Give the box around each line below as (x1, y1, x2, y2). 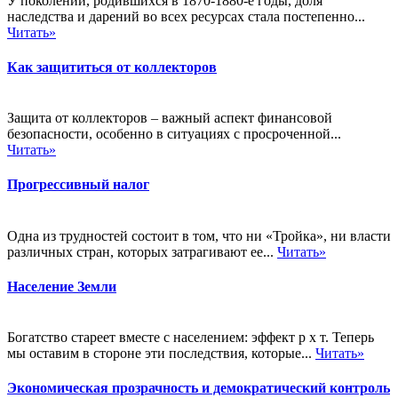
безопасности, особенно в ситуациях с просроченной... (7, 126, 341, 142)
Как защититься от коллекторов (7, 59, 217, 75)
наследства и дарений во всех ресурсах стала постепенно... (7, 8, 365, 24)
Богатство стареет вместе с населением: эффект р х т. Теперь (7, 330, 374, 346)
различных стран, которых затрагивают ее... (7, 243, 277, 259)
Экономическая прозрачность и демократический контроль (7, 380, 390, 396)
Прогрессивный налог (7, 177, 149, 193)
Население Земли (7, 278, 116, 294)
